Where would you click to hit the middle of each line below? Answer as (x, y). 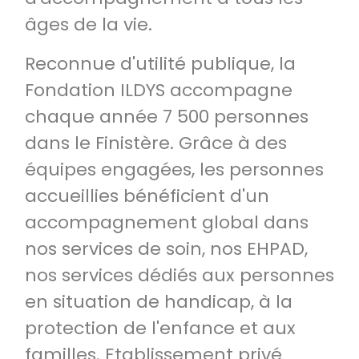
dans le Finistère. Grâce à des (156, 143)
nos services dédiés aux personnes (179, 275)
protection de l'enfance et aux (160, 328)
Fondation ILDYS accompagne (159, 90)
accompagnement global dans (167, 222)
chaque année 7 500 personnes (167, 117)
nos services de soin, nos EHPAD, (166, 249)
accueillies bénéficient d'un (147, 196)
